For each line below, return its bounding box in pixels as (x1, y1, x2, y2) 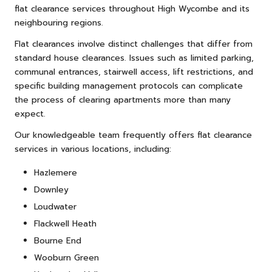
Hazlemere (34, 166, 77, 179)
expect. (15, 107, 46, 120)
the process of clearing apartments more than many (15, 93, 231, 106)
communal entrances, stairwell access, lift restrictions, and (15, 65, 253, 78)
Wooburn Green (34, 251, 99, 265)
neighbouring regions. (15, 16, 103, 29)
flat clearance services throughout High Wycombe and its (15, 2, 250, 15)
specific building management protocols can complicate (15, 79, 243, 92)
